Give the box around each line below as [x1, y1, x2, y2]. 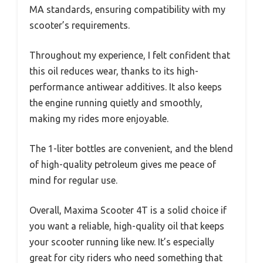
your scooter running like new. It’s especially [29, 237, 214, 248]
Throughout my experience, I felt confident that [29, 50, 230, 61]
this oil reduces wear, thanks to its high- [29, 66, 198, 77]
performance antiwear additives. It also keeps [29, 82, 222, 93]
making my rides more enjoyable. [29, 113, 168, 124]
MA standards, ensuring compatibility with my [29, 4, 225, 15]
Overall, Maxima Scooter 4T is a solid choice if [29, 205, 227, 216]
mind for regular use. [29, 175, 117, 186]
